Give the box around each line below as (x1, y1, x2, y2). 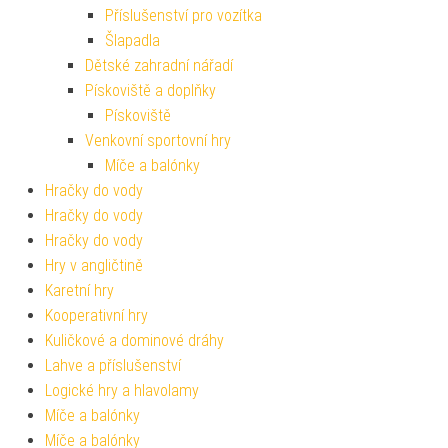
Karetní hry (45, 280, 114, 300)
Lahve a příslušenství (45, 355, 181, 375)
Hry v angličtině (45, 255, 143, 275)
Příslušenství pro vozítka (105, 5, 262, 25)
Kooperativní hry (45, 305, 148, 325)
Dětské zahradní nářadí (85, 55, 233, 75)
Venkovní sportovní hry (85, 130, 231, 150)
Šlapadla (105, 30, 160, 50)
